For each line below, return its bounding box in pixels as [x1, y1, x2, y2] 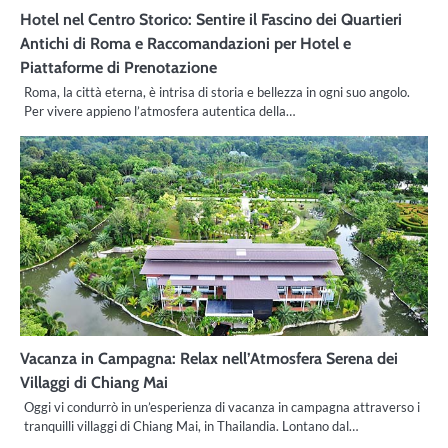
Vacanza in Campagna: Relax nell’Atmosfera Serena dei [20, 347, 398, 368]
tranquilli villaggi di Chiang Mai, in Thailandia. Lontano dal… [24, 417, 358, 434]
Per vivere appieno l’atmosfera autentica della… [24, 102, 295, 119]
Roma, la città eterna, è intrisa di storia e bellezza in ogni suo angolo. [24, 83, 410, 100]
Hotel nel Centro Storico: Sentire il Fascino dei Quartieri [20, 8, 402, 29]
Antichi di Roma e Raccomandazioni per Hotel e [20, 32, 351, 53]
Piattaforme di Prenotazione [20, 56, 217, 77]
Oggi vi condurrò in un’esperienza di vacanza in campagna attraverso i [24, 398, 420, 415]
